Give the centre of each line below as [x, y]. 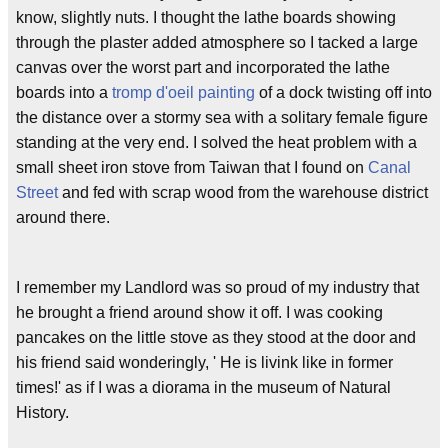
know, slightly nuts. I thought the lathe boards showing [206, 17]
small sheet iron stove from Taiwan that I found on [192, 167]
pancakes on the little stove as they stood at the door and [216, 337]
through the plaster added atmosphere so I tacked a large [217, 42]
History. [42, 412]
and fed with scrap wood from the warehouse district [243, 192]
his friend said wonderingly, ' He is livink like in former [204, 362]
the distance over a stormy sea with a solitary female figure [222, 117]
